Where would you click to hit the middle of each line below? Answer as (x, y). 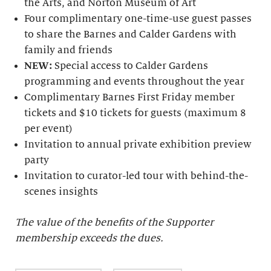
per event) (49, 129)
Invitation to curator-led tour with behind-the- (136, 176)
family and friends (69, 51)
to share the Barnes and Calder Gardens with (131, 35)
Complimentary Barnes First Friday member (130, 98)
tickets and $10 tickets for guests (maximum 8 (135, 113)
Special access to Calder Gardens (132, 66)
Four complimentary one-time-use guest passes (138, 19)
